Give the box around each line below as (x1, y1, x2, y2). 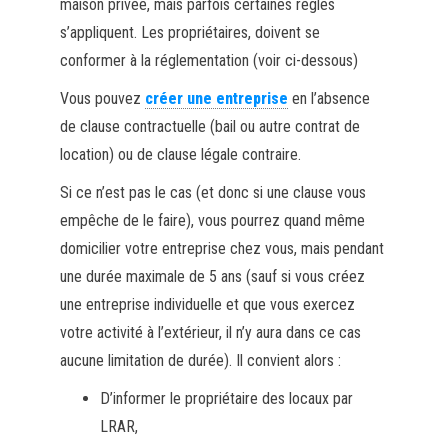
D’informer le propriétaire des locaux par (99, 388, 353, 408)
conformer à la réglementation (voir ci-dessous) (59, 50, 358, 70)
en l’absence (287, 88, 370, 108)
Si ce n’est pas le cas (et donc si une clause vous (59, 182, 366, 202)
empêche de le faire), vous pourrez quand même (59, 210, 365, 230)
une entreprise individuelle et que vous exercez (59, 294, 355, 314)
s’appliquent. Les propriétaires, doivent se (59, 22, 320, 42)
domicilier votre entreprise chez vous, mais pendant (59, 238, 384, 258)
